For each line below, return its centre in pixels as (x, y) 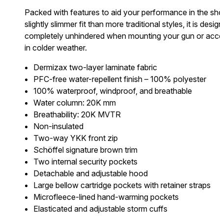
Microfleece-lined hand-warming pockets (106, 197)
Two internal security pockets (85, 162)
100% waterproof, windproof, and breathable (112, 91)
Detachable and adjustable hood (90, 174)
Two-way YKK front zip (75, 138)
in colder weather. (55, 48)
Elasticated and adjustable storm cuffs (100, 209)
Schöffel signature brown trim (85, 150)
